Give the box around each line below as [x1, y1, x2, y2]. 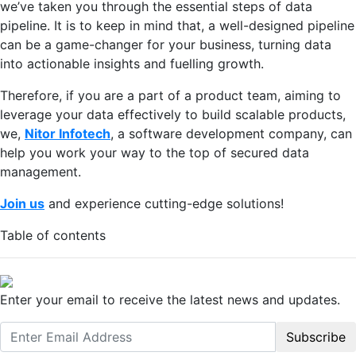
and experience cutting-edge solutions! [44, 195, 284, 211]
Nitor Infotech [25, 125, 110, 141]
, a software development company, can [110, 125, 352, 141]
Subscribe [286, 328, 346, 345]
